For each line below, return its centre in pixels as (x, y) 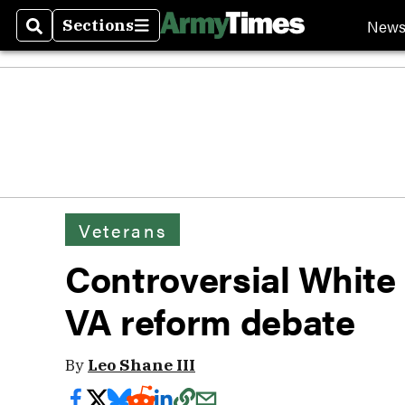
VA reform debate (210, 320)
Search (56, 36)
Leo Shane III (141, 365)
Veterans (123, 230)
